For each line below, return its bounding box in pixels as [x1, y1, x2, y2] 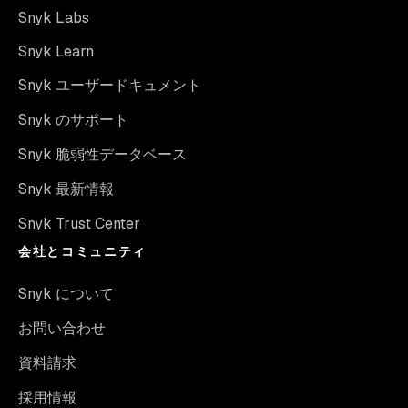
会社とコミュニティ [18, 243, 148, 260]
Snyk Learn [18, 42, 94, 61]
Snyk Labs [18, 8, 89, 27]
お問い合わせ [18, 319, 106, 338]
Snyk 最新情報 [18, 179, 114, 199]
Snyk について [18, 284, 114, 303]
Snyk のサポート [18, 110, 128, 129]
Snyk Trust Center [18, 214, 140, 233]
